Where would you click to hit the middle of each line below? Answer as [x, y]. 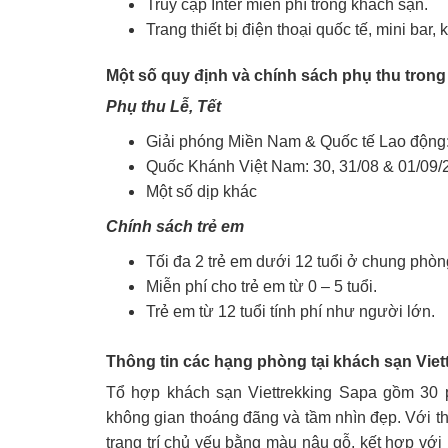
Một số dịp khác [201, 191]
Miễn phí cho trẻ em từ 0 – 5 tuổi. [261, 286]
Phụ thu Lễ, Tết [163, 106]
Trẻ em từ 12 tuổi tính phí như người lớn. [290, 311]
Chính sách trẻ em [175, 226]
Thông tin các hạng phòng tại [219, 361]
